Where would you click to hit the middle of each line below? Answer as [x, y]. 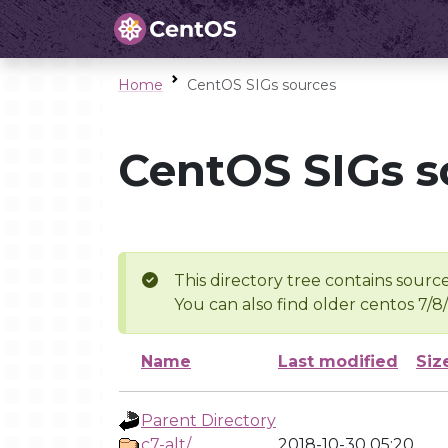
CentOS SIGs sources [261, 85]
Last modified [338, 361]
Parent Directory [208, 420]
